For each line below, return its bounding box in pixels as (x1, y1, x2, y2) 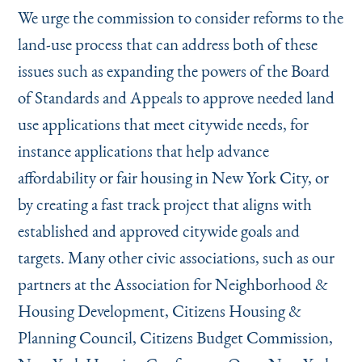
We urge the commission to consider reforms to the (17, 6, 343, 28)
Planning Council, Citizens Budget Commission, (17, 326, 333, 348)
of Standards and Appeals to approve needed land (17, 86, 335, 108)
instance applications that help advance (17, 139, 269, 162)
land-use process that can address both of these (17, 32, 318, 55)
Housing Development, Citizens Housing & (17, 299, 301, 322)
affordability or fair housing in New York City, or (17, 166, 329, 188)
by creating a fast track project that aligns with (17, 192, 312, 215)
